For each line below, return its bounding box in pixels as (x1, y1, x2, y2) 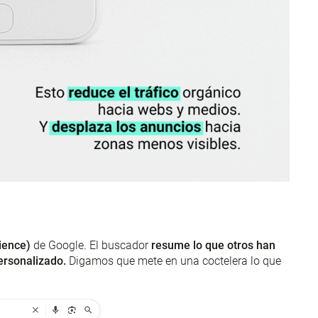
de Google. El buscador (31, 238, 148, 252)
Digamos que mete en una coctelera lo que (69, 253, 281, 268)
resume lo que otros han (148, 238, 275, 252)
